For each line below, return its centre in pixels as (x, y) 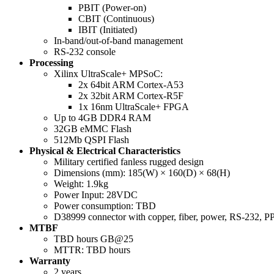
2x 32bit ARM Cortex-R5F (131, 96)
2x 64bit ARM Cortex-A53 (131, 85)
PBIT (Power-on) (112, 8)
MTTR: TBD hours (92, 250)
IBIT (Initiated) (108, 30)
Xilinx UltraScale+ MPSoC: (108, 74)
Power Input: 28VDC (96, 195)
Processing (51, 63)
